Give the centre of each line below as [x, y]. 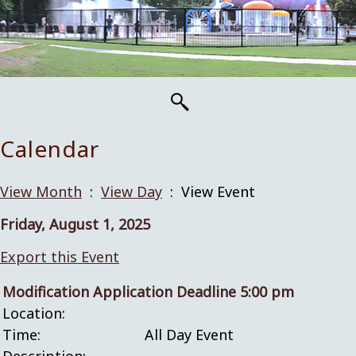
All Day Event [189, 335]
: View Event [209, 192]
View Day [132, 192]
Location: [34, 313]
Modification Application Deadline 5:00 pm [148, 292]
